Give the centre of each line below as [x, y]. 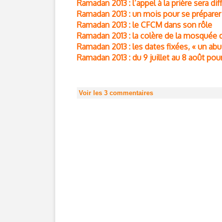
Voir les [91, 93]
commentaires [130, 93]
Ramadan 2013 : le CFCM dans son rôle [144, 25]
